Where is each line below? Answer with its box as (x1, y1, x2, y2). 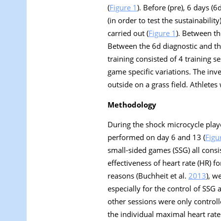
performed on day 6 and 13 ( (108, 132, 205, 143)
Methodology (108, 99, 156, 110)
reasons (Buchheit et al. (108, 171, 188, 181)
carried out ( (108, 28, 148, 38)
